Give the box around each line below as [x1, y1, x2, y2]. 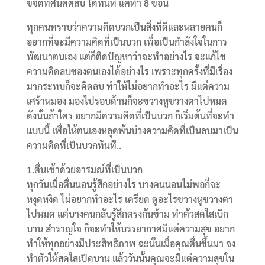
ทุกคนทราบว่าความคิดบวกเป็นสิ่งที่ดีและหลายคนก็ [26, 21, 222, 34]
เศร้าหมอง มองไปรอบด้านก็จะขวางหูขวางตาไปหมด [26, 95, 227, 108]
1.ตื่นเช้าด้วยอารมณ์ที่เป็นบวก [26, 163, 143, 176]
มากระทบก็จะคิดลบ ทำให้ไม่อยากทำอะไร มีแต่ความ [26, 80, 230, 93]
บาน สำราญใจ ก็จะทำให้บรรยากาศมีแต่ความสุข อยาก [26, 222, 235, 235]
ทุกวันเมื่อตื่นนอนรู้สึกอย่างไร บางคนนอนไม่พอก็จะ [26, 178, 221, 191]
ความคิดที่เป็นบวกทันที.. [26, 139, 121, 152]
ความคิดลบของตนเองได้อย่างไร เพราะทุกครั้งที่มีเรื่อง [26, 65, 232, 78]
